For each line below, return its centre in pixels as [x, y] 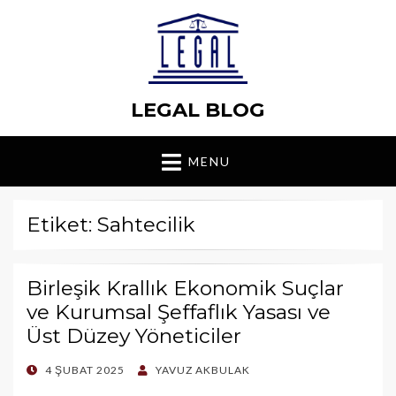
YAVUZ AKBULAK [203, 370]
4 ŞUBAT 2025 [85, 370]
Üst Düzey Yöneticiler [134, 336]
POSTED [49, 370]
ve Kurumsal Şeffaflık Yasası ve [179, 312]
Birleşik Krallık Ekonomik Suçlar [185, 289]
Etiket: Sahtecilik [111, 225]
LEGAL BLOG [198, 110]
